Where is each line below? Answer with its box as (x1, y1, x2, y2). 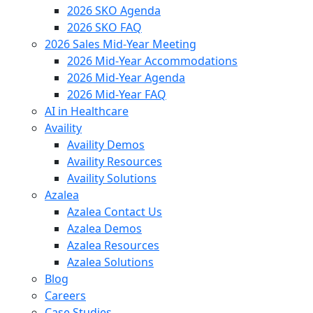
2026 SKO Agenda (67, 3, 161, 18)
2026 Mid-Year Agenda (67, 70, 185, 85)
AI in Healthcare (45, 103, 129, 119)
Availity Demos (67, 137, 145, 152)
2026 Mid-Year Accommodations (67, 53, 238, 68)
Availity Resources (67, 154, 162, 169)
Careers (45, 288, 86, 303)
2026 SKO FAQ (67, 20, 142, 35)
